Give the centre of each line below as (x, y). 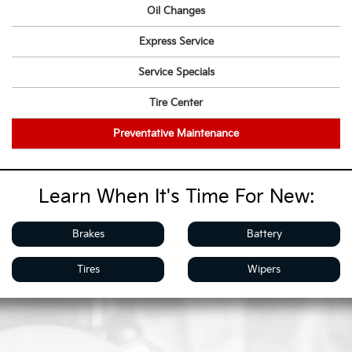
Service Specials (176, 72)
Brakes (88, 235)
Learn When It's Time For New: (176, 197)
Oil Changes (176, 11)
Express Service (176, 41)
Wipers (264, 270)
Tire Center (176, 103)
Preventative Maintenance (176, 133)
